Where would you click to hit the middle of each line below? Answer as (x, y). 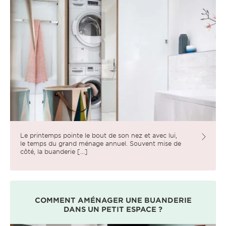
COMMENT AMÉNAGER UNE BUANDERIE (113, 200)
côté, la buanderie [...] (54, 151)
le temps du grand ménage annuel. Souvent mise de (101, 143)
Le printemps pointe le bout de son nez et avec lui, (99, 135)
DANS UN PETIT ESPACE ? (113, 209)
